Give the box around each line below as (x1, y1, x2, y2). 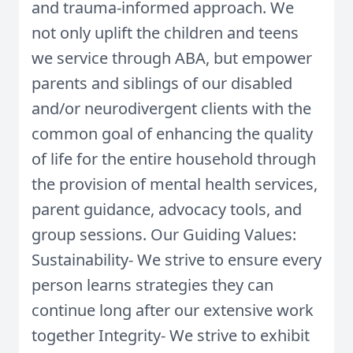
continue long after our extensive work (32, 299, 314, 321)
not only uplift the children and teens (32, 22, 299, 43)
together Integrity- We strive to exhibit (32, 325, 310, 346)
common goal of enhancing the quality (32, 123, 313, 144)
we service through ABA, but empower (32, 47, 312, 69)
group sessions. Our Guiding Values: (32, 224, 296, 245)
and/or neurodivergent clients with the (32, 98, 311, 119)
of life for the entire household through (32, 148, 316, 169)
